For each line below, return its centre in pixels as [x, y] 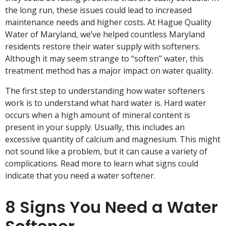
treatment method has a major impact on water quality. [109, 71]
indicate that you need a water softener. [80, 176]
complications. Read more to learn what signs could [102, 164]
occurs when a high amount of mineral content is [98, 115]
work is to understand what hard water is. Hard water [106, 103]
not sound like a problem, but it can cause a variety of [106, 152]
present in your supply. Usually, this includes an [95, 127]
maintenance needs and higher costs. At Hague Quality [108, 22]
